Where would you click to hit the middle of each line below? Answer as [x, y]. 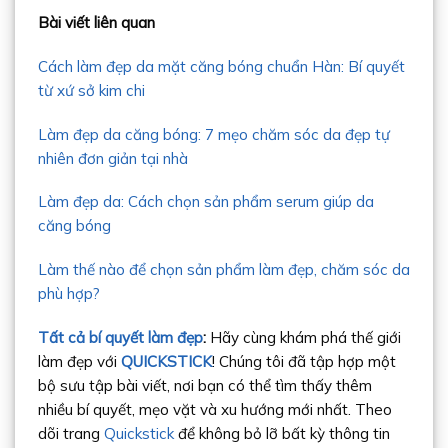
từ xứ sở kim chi [91, 90]
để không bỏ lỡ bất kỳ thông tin [281, 433]
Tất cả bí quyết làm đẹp [120, 337]
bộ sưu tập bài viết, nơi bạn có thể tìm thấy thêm [204, 385]
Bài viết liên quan [96, 23]
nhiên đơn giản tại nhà [112, 158]
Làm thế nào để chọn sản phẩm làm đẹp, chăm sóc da [223, 270]
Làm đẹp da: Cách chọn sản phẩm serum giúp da [205, 202]
